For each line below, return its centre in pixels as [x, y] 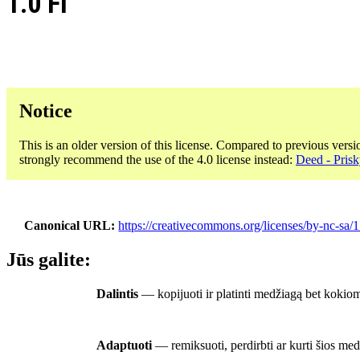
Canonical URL [68, 225]
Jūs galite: [49, 260]
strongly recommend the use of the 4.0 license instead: [157, 159]
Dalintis [117, 294]
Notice [46, 110]
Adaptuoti [124, 346]
